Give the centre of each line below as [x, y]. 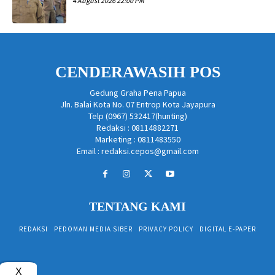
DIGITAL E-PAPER [228, 229]
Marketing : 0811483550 [137, 139]
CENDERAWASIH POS [137, 72]
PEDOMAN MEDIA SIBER [93, 229]
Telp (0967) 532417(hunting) [137, 116]
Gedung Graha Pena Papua [137, 92]
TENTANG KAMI [137, 206]
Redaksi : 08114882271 [137, 127]
